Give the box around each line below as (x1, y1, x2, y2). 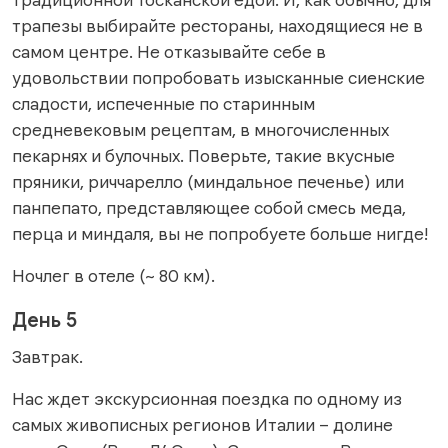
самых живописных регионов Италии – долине (12, 413, 393, 436)
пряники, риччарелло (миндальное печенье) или (12, 170, 404, 193)
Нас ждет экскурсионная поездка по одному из (12, 387, 402, 410)
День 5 (12, 307, 77, 333)
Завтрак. (12, 345, 87, 368)
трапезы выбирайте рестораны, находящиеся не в (12, 14, 423, 37)
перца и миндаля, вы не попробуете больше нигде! (12, 222, 428, 245)
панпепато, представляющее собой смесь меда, (12, 196, 406, 219)
